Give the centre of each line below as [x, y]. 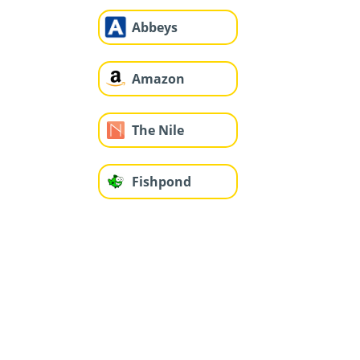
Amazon [158, 79]
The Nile [158, 131]
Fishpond [162, 182]
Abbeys [155, 28]
